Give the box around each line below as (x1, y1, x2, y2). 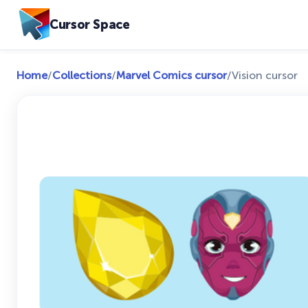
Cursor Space (49, 16, 130, 32)
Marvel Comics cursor (116, 69, 227, 82)
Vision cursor (232, 69, 298, 82)
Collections (52, 69, 111, 82)
